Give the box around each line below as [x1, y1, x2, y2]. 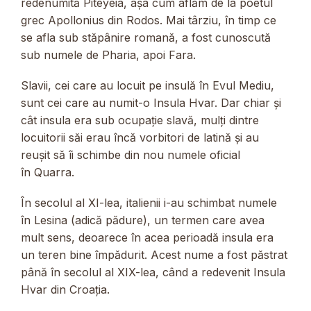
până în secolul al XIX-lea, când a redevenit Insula [21, 265, 285, 280]
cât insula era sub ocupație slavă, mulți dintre [21, 112, 259, 127]
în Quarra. [21, 165, 74, 179]
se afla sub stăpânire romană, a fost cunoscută [21, 30, 271, 44]
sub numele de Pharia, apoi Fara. [21, 47, 196, 62]
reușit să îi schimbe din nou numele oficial [21, 147, 240, 162]
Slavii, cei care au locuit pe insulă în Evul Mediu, [21, 78, 274, 92]
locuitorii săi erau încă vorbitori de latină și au [21, 130, 259, 144]
